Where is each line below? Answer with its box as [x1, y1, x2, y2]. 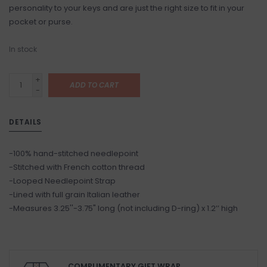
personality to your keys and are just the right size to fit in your [9, 2, 244, 14]
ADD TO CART [70, 80, 119, 90]
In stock [9, 44, 37, 54]
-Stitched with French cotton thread [9, 162, 145, 173]
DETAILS [9, 117, 42, 127]
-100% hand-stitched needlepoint [9, 148, 138, 159]
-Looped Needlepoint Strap [9, 175, 116, 187]
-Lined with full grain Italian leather [9, 189, 140, 200]
